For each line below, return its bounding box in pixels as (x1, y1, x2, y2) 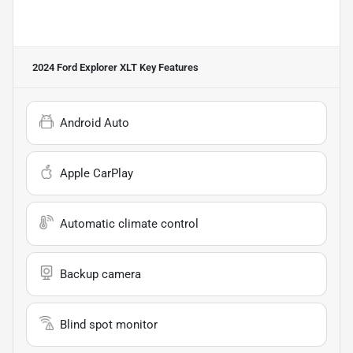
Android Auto (60, 115, 129, 130)
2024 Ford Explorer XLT (32, 61, 137, 73)
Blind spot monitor (60, 317, 158, 332)
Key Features (137, 61, 199, 73)
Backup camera (60, 266, 141, 281)
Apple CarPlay (60, 165, 133, 180)
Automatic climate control (60, 216, 199, 231)
